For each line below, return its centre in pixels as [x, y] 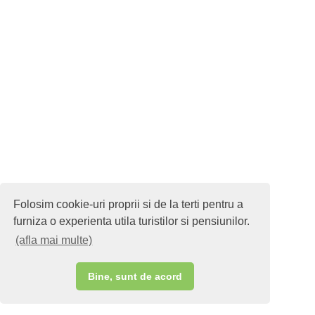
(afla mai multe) [54, 240]
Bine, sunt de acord [135, 277]
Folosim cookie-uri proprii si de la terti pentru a [129, 204]
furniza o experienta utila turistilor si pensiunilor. [132, 221]
